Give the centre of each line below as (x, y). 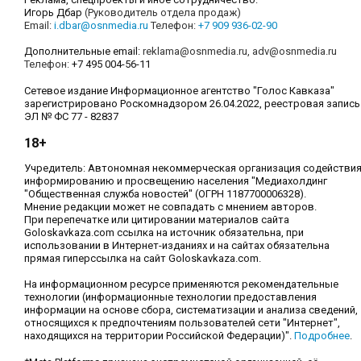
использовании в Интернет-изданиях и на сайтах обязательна (177, 246)
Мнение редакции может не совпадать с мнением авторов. (170, 207)
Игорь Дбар (54, 13)
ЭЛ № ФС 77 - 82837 (71, 117)
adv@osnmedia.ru (295, 52)
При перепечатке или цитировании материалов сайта (157, 220)
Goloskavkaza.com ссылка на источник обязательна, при (164, 233)
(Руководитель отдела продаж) (163, 13)
